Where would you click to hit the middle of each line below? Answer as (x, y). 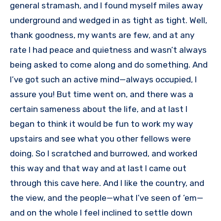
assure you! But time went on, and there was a (102, 94)
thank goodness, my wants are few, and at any (102, 35)
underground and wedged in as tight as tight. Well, (109, 20)
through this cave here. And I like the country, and (107, 183)
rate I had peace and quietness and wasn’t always (108, 50)
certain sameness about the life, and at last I (99, 109)
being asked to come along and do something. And (109, 65)
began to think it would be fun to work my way (101, 124)
